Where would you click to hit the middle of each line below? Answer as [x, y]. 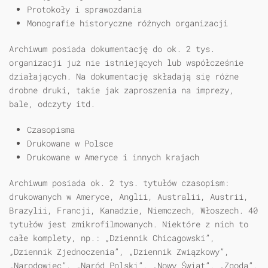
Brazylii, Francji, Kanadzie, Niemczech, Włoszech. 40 [133, 211]
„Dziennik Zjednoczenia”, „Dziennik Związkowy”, [119, 252]
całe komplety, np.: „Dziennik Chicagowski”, [112, 238]
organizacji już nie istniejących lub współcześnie [126, 63]
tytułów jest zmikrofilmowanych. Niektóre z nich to [129, 224]
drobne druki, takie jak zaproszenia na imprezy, [121, 90]
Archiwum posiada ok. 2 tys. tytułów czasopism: [119, 183]
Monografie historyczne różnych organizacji [127, 23]
